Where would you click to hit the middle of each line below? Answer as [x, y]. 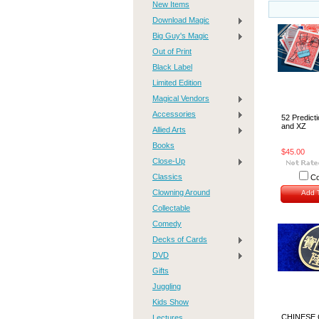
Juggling [167, 286]
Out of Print [172, 51]
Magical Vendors [181, 98]
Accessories [174, 114]
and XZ [294, 126]
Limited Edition [177, 83]
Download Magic [181, 20]
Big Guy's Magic [181, 36]
